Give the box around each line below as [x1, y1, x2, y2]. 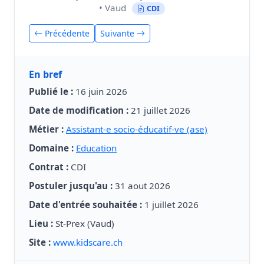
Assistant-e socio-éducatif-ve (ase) [66, 123, 207, 136]
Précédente [42, 28, 90, 39]
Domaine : [29, 142, 74, 154]
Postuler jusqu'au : [29, 180, 113, 192]
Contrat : [29, 161, 68, 173]
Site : [29, 236, 51, 249]
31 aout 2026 [113, 180, 170, 192]
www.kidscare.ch [53, 236, 123, 249]
